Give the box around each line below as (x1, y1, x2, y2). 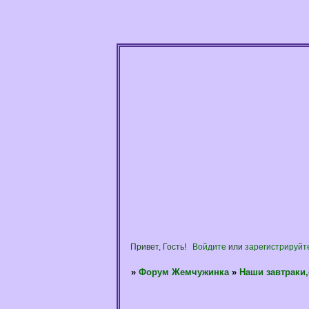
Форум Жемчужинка (139, 267, 230, 278)
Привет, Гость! (130, 242, 187, 252)
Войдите (192, 242, 227, 252)
